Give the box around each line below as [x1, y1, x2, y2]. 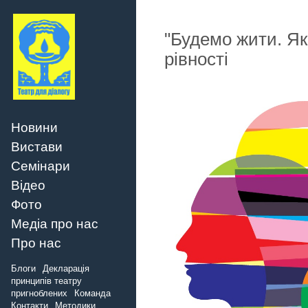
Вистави [11, 139, 63, 154]
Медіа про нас [11, 216, 98, 231]
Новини [11, 120, 58, 135]
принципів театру [11, 276, 82, 287]
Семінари [11, 158, 70, 173]
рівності [164, 49, 228, 69]
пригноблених [11, 288, 67, 299]
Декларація [43, 263, 89, 274]
